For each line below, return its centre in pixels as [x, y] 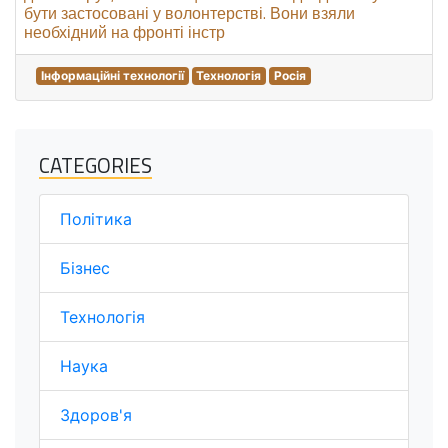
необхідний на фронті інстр [124, 32]
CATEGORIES [95, 165]
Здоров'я [96, 415]
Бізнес [85, 268]
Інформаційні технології [112, 75]
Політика [96, 219]
